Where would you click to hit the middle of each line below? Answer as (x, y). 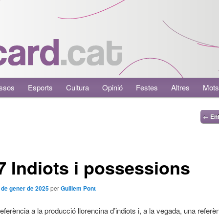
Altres (181, 87)
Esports (41, 87)
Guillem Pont (78, 188)
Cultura (78, 87)
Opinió (113, 87)
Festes (147, 87)
